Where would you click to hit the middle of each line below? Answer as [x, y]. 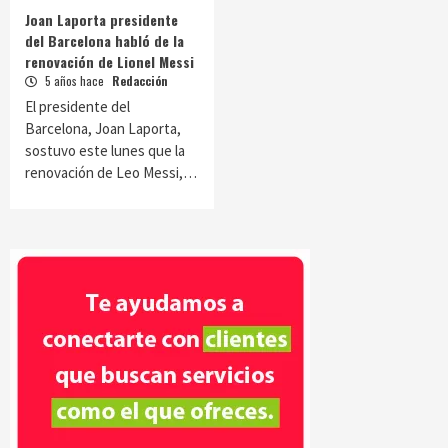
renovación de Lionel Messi [109, 61]
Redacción [140, 80]
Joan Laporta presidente [101, 19]
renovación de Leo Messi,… [111, 172]
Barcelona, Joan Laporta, [103, 128]
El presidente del [77, 106]
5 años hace [74, 80]
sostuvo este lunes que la [105, 150]
